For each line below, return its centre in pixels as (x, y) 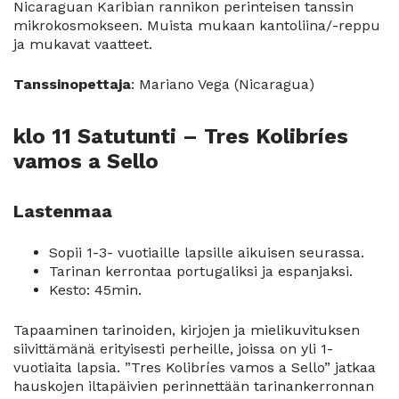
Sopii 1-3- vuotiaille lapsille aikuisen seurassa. (207, 253)
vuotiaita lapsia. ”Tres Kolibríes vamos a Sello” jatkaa (195, 368)
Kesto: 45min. (95, 290)
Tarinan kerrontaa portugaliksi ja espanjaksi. (201, 272)
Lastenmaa (63, 212)
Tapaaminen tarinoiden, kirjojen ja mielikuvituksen (187, 330)
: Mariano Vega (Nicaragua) (223, 84)
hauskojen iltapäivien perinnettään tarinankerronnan (194, 387)
